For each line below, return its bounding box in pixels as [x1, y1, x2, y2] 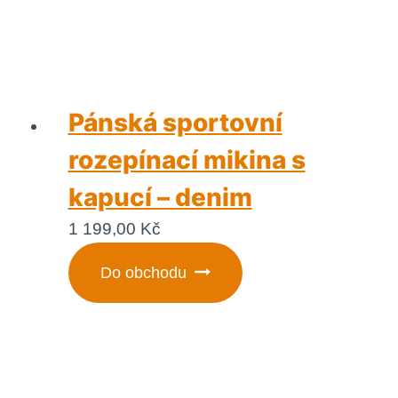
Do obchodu [99, 263, 187, 282]
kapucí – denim [68, 181, 252, 212]
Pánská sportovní [68, 107, 283, 138]
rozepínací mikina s [68, 144, 306, 175]
